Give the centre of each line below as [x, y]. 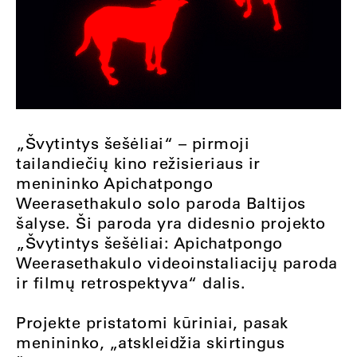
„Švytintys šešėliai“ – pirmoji [133, 143]
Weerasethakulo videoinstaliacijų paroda [177, 262]
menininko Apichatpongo [114, 182]
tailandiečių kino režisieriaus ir [138, 163]
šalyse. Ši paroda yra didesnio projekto [171, 222]
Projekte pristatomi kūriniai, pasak [152, 322]
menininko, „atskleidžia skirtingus [150, 342]
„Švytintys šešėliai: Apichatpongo [149, 242]
